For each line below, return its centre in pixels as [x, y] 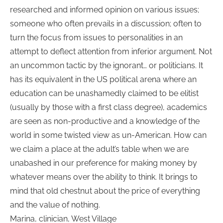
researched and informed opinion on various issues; [105, 10]
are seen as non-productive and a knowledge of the [105, 121]
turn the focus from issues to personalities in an [96, 38]
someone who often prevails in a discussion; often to [106, 24]
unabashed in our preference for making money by [104, 163]
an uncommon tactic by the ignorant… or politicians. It [107, 66]
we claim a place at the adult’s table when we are [99, 149]
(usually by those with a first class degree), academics [109, 108]
